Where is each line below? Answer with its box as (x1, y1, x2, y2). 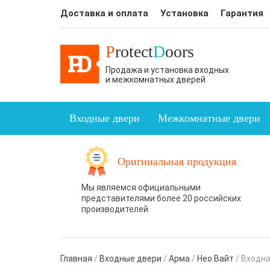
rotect (115, 42, 153, 61)
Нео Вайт (196, 254, 234, 263)
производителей (81, 204, 149, 215)
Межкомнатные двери (157, 112, 260, 124)
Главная (60, 254, 92, 263)
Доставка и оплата (60, 8, 148, 19)
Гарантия (220, 8, 263, 19)
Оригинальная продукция (118, 155, 237, 168)
